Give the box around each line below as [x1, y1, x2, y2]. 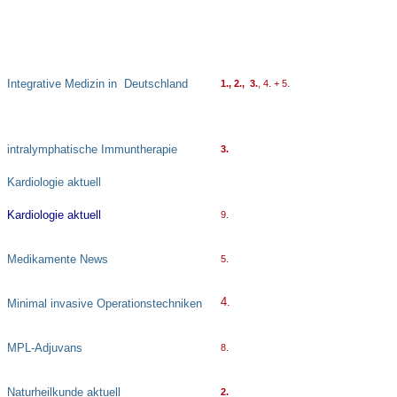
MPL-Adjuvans [7, 341, 82, 355]
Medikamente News [7, 253, 108, 267]
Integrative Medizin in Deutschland [7, 77, 188, 91]
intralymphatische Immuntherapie [7, 143, 177, 157]
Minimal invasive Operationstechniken [7, 297, 202, 311]
